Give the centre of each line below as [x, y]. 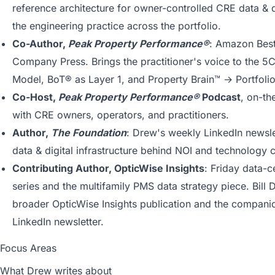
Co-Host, [35, 97]
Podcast [220, 97]
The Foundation [89, 132]
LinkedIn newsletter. [58, 221]
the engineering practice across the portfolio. [117, 25]
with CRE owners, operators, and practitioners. [121, 114]
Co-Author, [40, 43]
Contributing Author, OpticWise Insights [108, 168]
